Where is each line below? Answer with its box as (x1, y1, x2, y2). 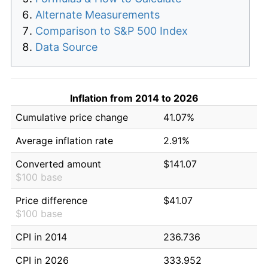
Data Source (35, 40, 98, 53)
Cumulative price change (16, 111, 128, 123)
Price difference (16, 194, 87, 206)
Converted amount (16, 157, 101, 170)
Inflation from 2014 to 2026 (69, 92, 199, 104)
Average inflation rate (16, 134, 113, 147)
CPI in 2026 (16, 254, 69, 266)
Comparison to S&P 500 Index (35, 24, 188, 37)
